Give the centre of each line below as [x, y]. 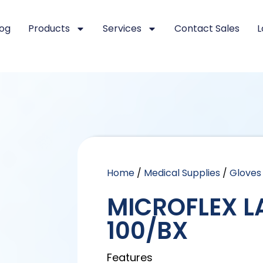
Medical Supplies [182, 173]
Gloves [246, 173]
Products [49, 29]
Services [122, 29]
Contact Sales [207, 29]
